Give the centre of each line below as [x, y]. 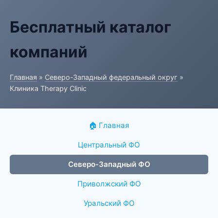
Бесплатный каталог [91, 27]
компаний [49, 52]
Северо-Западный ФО [109, 164]
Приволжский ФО [109, 184]
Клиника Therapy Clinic [48, 88]
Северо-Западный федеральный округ [111, 77]
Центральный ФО [109, 145]
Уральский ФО [109, 203]
